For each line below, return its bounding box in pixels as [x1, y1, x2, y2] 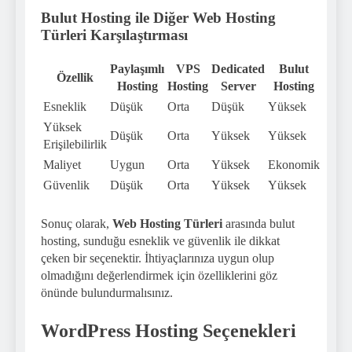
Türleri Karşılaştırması [41, 26, 188, 43]
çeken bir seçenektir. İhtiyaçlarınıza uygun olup [41, 251, 274, 266]
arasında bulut [222, 217, 295, 231]
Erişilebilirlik [43, 137, 107, 152]
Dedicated [211, 62, 265, 76]
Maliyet [43, 158, 81, 172]
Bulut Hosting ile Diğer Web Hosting [41, 9, 276, 26]
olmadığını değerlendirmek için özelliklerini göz [41, 269, 277, 283]
